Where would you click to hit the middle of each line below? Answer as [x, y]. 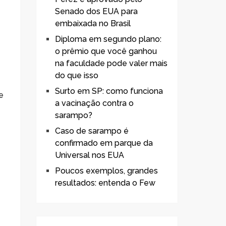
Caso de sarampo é [92, 131]
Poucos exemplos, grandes [106, 171]
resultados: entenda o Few [105, 183]
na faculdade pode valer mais [111, 63]
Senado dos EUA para [96, 11]
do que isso [77, 75]
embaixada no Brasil [93, 23]
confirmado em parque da [104, 143]
